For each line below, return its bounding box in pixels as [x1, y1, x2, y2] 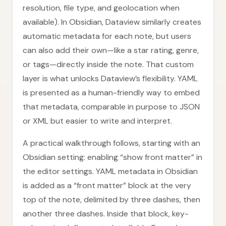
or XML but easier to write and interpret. [23, 116, 172, 126]
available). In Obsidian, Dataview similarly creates [23, 17, 201, 27]
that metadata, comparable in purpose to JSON [23, 101, 200, 112]
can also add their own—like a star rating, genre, [23, 45, 199, 55]
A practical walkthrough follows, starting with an [23, 138, 200, 148]
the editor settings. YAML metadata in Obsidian [23, 166, 198, 177]
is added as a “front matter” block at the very [23, 180, 191, 191]
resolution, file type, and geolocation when [23, 3, 180, 13]
